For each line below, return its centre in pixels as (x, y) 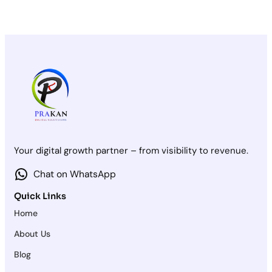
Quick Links (40, 196)
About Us (32, 234)
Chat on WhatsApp (74, 174)
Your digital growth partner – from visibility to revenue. (131, 150)
